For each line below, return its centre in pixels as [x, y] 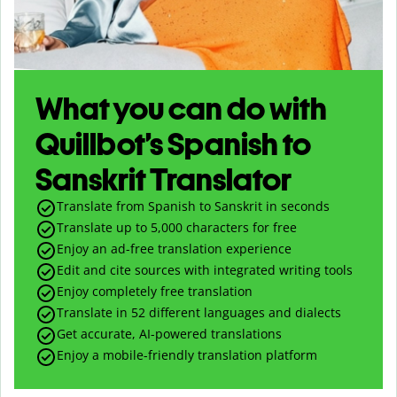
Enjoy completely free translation [155, 291]
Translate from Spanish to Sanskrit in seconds [193, 206]
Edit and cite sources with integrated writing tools [205, 269]
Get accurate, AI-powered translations [169, 333]
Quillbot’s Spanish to [173, 144]
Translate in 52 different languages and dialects [199, 312]
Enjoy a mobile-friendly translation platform [187, 354]
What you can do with [181, 108]
